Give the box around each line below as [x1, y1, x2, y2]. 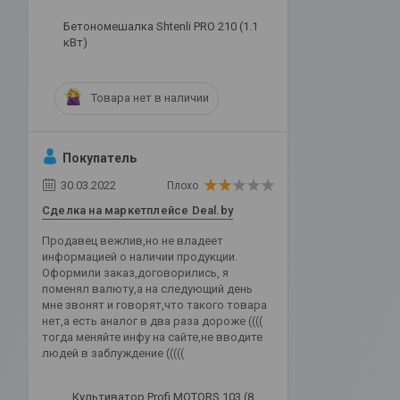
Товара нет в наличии [91, 91, 209, 105]
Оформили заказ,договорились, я [42, 265, 229, 279]
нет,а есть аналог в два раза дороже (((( [42, 313, 262, 328]
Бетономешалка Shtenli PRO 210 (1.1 [63, 19, 258, 33]
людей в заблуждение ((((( [42, 346, 184, 360]
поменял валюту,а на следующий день [42, 281, 253, 296]
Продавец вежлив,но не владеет [42, 233, 223, 247]
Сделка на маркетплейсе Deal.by [42, 203, 233, 217]
